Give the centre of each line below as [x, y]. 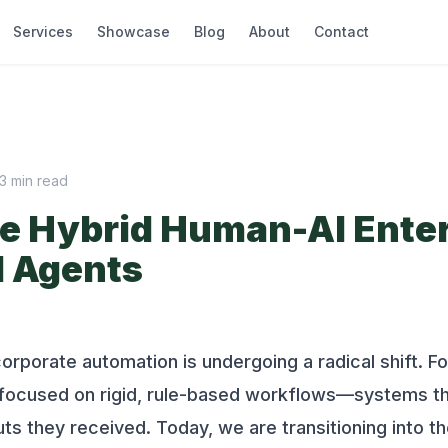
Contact [341, 31]
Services [42, 31]
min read [39, 180]
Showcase [133, 31]
